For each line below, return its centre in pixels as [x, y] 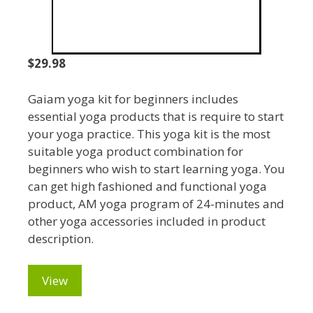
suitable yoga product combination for [136, 151]
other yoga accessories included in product [147, 221]
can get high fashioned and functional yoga [147, 186]
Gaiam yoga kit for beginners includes [133, 99]
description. [61, 238]
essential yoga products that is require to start [156, 116]
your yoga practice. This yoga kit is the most [149, 133]
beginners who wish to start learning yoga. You [156, 168]
